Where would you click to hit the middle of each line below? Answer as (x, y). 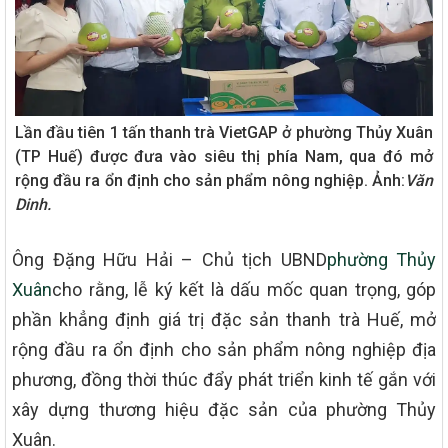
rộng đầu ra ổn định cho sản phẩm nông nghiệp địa (224, 349)
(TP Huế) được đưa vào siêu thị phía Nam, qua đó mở (224, 156)
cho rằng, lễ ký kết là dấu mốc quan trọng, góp (244, 289)
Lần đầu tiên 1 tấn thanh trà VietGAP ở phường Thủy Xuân (224, 132)
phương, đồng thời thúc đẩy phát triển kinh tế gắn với (224, 379)
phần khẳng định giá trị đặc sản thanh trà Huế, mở (224, 319)
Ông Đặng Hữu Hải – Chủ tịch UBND (169, 259)
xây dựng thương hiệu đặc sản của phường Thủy (224, 409)
